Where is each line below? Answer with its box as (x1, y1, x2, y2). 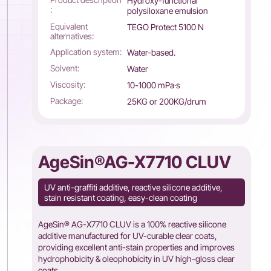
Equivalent (50, 21, 88, 31)
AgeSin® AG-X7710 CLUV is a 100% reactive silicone (38, 219, 227, 229)
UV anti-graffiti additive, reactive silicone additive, (44, 182, 223, 192)
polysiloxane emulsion (126, 5, 208, 16)
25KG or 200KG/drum (126, 96, 206, 106)
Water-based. (126, 47, 175, 57)
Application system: (50, 47, 122, 57)
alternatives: (50, 31, 94, 41)
